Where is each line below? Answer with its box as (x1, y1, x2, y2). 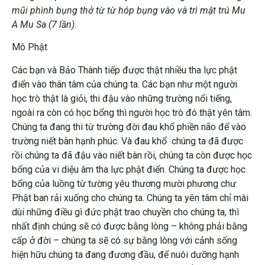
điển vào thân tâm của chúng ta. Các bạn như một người (12, 78, 237, 90)
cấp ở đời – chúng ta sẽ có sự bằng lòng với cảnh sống (12, 234, 237, 246)
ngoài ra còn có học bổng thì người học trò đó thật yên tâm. (12, 106, 252, 118)
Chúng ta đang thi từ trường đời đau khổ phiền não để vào (12, 121, 246, 132)
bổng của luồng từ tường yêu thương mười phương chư (12, 177, 236, 189)
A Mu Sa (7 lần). (12, 18, 77, 30)
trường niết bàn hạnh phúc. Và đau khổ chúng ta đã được (12, 135, 243, 147)
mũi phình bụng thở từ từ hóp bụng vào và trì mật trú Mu (12, 4, 245, 16)
